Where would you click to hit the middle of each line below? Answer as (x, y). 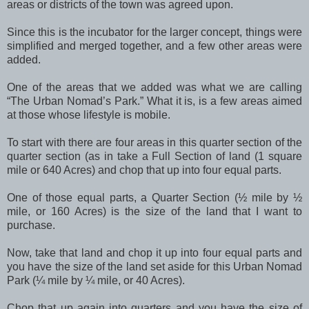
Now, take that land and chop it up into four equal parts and (154, 252)
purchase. (31, 225)
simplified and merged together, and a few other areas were (154, 46)
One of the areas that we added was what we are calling (154, 87)
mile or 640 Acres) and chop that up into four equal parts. (144, 170)
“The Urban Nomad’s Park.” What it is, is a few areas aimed (154, 101)
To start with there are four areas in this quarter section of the (154, 142)
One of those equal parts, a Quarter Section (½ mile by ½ (154, 197)
